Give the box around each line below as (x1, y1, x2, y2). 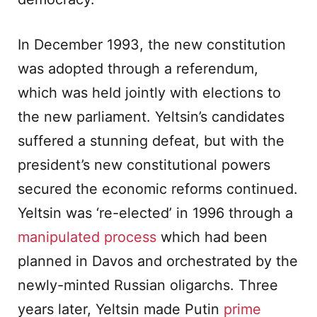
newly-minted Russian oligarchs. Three (18, 277, 278, 294)
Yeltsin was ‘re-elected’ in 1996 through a (18, 204, 293, 221)
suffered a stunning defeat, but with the (18, 132, 284, 149)
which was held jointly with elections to (18, 84, 281, 101)
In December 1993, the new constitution (18, 36, 286, 53)
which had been (156, 229, 267, 246)
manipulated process (18, 229, 156, 246)
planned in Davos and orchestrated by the (18, 253, 298, 270)
